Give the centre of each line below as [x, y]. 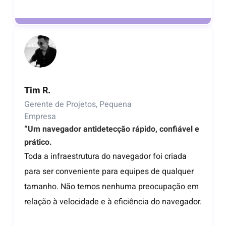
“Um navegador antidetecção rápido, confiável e [112, 129]
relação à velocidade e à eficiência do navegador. [113, 202]
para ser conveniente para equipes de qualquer [109, 172]
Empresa [40, 117]
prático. [38, 143]
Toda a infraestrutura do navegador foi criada [105, 157]
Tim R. [37, 91]
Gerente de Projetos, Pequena [78, 105]
